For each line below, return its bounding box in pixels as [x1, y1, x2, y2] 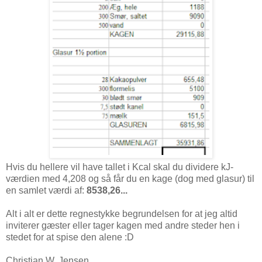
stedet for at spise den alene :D [6, 232, 134, 243]
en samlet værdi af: [6, 185, 87, 196]
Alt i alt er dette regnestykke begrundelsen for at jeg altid [6, 209, 237, 219]
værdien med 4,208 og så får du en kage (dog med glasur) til [6, 174, 254, 184]
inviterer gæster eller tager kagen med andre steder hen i [6, 220, 240, 231]
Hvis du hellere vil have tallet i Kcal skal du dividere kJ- [6, 162, 233, 173]
